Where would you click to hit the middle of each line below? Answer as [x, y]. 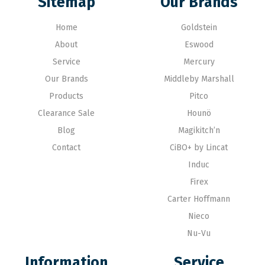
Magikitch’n [199, 131]
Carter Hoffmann [199, 199]
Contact [66, 148]
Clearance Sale [66, 114]
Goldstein [199, 28]
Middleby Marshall [199, 79]
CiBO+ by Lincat [199, 148]
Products [66, 96]
